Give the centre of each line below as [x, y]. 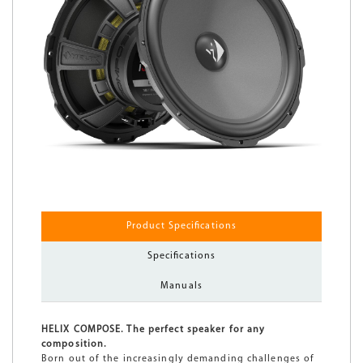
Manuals [181, 286]
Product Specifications [181, 226]
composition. [76, 344]
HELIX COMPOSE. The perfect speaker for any [154, 329]
